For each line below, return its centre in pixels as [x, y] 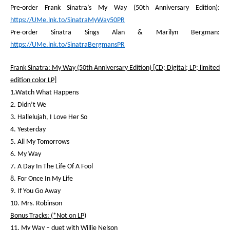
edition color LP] [33, 80]
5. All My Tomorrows [40, 142]
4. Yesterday [28, 130]
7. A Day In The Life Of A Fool [52, 167]
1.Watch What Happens [44, 93]
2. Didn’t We [28, 105]
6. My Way [26, 154]
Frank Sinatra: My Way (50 [48, 68]
